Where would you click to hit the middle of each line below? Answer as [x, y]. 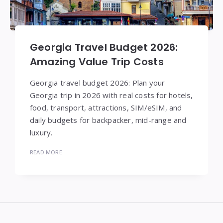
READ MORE [46, 152]
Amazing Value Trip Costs [97, 62]
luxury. [41, 133]
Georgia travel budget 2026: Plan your [98, 83]
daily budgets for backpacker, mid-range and [108, 120]
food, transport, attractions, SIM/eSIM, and [106, 108]
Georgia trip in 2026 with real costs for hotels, [111, 95]
